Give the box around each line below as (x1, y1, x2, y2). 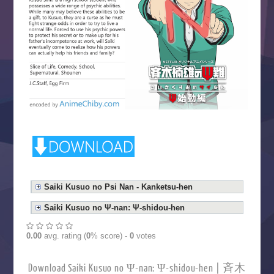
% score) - (90, 231, 130, 240)
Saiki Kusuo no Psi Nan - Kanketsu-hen (44, 182, 193, 191)
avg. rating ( (41, 231, 86, 240)
